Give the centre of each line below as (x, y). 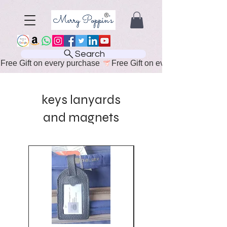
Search (90, 54)
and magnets (81, 117)
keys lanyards (81, 100)
